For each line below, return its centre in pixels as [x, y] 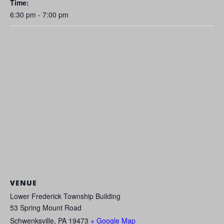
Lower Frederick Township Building [65, 196]
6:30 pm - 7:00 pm [39, 14]
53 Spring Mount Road [46, 208]
